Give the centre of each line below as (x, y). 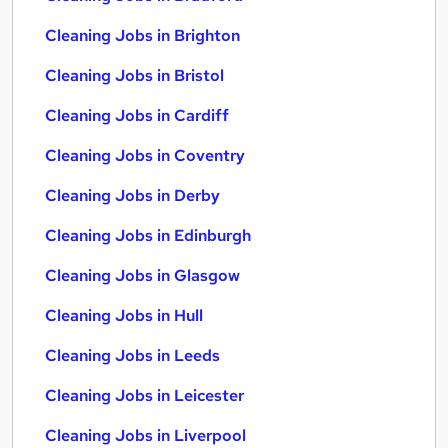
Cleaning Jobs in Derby (132, 195)
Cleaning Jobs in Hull (124, 315)
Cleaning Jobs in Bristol (134, 75)
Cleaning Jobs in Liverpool (145, 435)
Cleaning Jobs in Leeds (132, 355)
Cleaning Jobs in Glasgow (142, 275)
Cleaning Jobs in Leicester (144, 395)
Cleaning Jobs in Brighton (142, 35)
